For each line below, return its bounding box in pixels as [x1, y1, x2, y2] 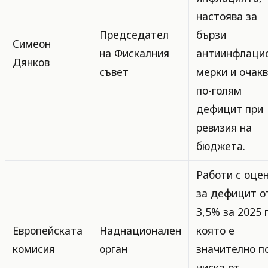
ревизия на [196, 120, 252, 135]
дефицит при [196, 102, 263, 116]
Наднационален [99, 223, 181, 237]
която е [196, 223, 234, 237]
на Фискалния [99, 46, 169, 60]
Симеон [13, 36, 51, 51]
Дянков [13, 55, 50, 69]
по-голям [196, 83, 242, 98]
